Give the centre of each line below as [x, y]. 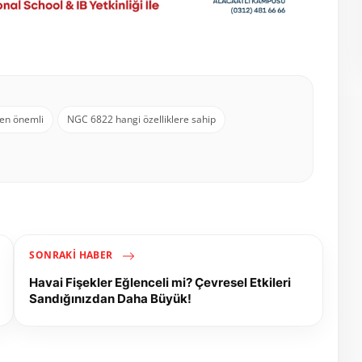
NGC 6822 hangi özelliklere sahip [141, 119]
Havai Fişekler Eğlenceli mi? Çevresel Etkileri [160, 282]
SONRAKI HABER [72, 255]
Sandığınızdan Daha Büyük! [111, 298]
